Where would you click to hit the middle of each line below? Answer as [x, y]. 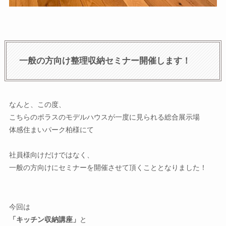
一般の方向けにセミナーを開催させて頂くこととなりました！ [108, 168]
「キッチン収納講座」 [44, 220]
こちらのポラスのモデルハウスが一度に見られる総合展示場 [104, 117]
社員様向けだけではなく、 [51, 155]
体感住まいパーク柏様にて [51, 130]
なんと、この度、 [37, 105]
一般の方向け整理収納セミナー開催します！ [105, 61]
